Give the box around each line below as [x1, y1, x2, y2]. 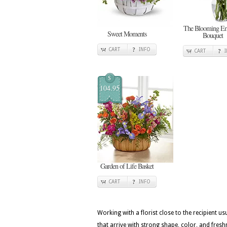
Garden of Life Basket [100, 161, 154, 171]
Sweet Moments [107, 29, 146, 39]
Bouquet [202, 30, 223, 40]
